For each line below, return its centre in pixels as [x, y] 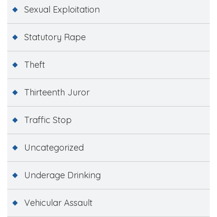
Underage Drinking [62, 175]
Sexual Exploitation [62, 9]
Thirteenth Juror [57, 92]
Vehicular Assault [58, 202]
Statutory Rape [55, 37]
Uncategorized [54, 147]
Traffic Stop [48, 120]
